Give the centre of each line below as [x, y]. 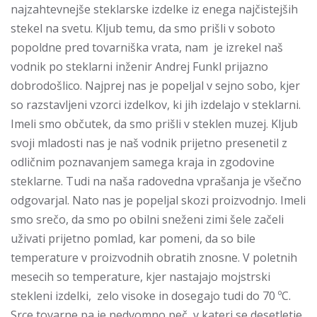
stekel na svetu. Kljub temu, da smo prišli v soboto [143, 28]
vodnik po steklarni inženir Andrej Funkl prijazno [139, 67]
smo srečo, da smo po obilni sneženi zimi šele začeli [147, 219]
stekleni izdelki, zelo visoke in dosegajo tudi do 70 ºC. [151, 296]
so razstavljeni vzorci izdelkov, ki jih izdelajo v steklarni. [156, 105]
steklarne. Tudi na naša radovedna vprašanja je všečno [156, 181]
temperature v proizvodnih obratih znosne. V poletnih [154, 258]
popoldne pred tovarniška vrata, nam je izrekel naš [147, 47]
